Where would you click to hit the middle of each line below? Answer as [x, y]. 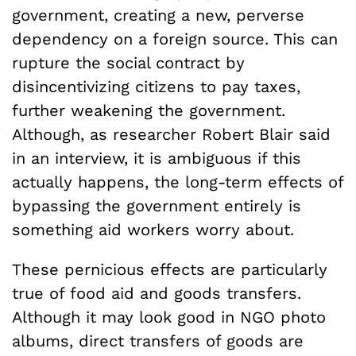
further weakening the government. [149, 110]
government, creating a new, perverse [158, 15]
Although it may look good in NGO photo [169, 317]
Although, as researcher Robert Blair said [171, 134]
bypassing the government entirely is [157, 205]
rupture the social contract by [128, 62]
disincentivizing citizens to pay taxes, [156, 86]
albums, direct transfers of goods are [158, 341]
